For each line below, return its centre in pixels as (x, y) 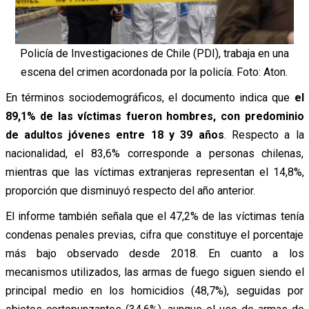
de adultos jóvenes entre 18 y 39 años (114, 135)
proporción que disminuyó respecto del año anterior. (130, 191)
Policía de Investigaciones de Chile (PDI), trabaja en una (154, 54)
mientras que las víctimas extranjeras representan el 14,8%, (154, 172)
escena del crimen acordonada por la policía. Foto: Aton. (154, 72)
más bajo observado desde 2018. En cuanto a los (154, 254)
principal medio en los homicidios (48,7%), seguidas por (154, 291)
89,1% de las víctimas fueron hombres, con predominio (154, 117)
